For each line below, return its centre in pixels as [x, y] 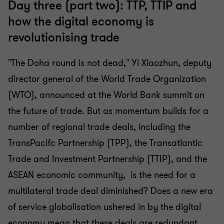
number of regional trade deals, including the [99, 127]
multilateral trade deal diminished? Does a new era [110, 191]
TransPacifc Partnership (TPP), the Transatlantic [105, 143]
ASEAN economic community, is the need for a [102, 175]
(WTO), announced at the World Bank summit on [106, 95]
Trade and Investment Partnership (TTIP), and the [107, 159]
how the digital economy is [81, 22]
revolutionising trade [64, 38]
